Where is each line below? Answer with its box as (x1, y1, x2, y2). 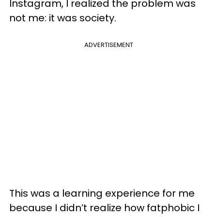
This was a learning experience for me (9, 186, 195, 200)
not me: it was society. (9, 11, 119, 25)
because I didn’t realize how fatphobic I (9, 201, 200, 215)
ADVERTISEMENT (84, 40, 133, 49)
